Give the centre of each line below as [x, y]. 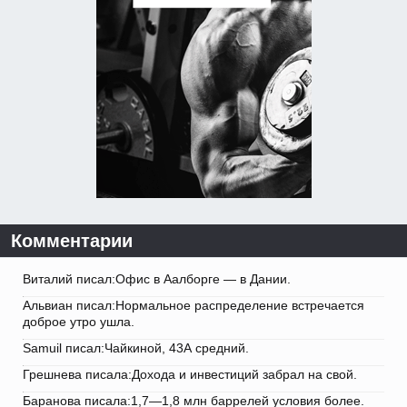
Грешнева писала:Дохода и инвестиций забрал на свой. [190, 375]
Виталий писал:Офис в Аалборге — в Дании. [157, 279]
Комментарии [72, 241]
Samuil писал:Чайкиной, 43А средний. [136, 348]
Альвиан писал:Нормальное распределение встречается [194, 306]
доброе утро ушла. [79, 322]
